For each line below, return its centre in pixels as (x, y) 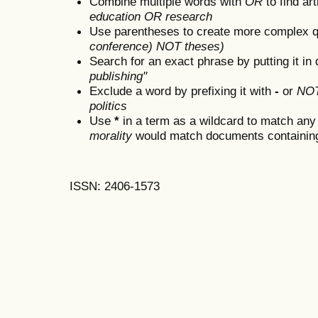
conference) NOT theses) (157, 46)
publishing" (118, 76)
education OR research (151, 16)
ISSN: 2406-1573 (115, 186)
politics (108, 105)
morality (111, 135)
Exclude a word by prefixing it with (182, 91)
